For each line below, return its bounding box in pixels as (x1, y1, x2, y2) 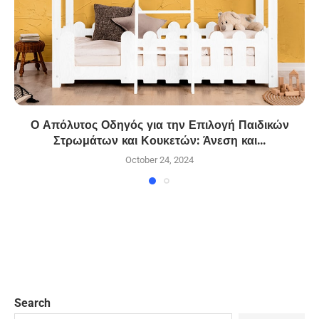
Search (14, 296, 51, 310)
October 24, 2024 (125, 155, 194, 166)
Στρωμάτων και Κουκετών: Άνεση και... (53, 134, 266, 148)
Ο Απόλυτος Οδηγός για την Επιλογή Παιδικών (30, 118, 289, 132)
